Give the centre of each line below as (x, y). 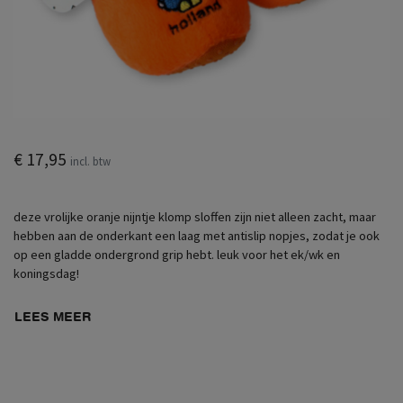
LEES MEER (53, 316)
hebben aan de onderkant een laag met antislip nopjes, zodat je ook (197, 236)
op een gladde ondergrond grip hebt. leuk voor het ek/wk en (177, 255)
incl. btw (90, 161)
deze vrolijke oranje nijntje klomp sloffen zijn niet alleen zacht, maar (195, 217)
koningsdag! (46, 273)
